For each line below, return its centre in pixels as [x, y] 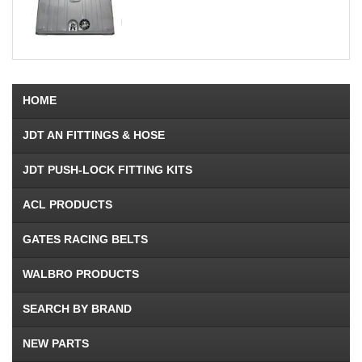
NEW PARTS [56, 344]
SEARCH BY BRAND [77, 309]
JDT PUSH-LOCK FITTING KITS [107, 170]
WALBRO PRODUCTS [81, 274]
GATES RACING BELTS [85, 240]
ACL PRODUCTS [67, 205]
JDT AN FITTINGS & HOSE [94, 135]
